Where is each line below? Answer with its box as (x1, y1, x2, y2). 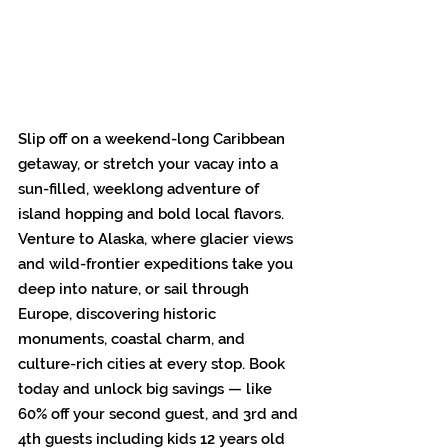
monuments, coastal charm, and (18, 330, 249, 349)
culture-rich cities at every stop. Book (18, 355, 289, 374)
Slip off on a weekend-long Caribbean (18, 130, 289, 149)
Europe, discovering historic (18, 305, 220, 324)
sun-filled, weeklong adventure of (18, 180, 263, 199)
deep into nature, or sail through (18, 280, 253, 299)
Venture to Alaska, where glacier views (18, 230, 297, 249)
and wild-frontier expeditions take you (18, 255, 297, 274)
